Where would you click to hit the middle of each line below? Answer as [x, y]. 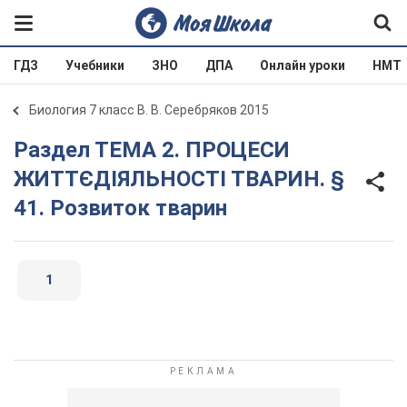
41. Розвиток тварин [120, 208]
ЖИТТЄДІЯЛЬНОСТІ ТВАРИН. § [179, 179]
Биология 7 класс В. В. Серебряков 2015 [149, 110]
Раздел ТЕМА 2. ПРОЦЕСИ [21, 150]
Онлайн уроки [303, 65]
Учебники [95, 65]
